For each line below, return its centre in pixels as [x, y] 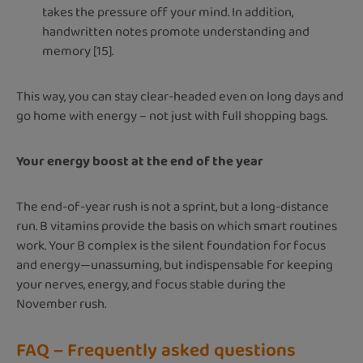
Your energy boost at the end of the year [140, 161]
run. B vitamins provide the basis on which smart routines [177, 226]
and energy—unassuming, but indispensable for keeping [175, 265]
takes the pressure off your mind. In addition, [168, 12]
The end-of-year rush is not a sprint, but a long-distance [173, 207]
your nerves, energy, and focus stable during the [151, 284]
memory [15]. [78, 51]
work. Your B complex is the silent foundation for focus [171, 246]
